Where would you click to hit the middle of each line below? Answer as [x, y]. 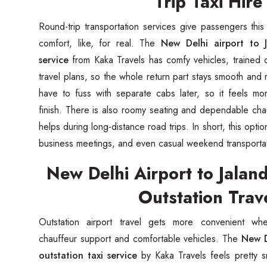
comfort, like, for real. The [100, 43]
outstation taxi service [88, 255]
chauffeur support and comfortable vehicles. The [140, 239]
